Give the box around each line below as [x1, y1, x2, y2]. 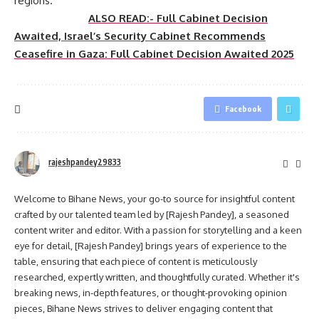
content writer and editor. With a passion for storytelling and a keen [14, 224, 302, 236]
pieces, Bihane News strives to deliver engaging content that [14, 303, 273, 315]
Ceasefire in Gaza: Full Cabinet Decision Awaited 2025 [14, 47, 294, 61]
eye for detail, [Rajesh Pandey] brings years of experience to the [14, 240, 287, 252]
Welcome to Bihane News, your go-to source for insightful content [14, 193, 295, 205]
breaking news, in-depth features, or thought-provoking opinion [14, 287, 287, 299]
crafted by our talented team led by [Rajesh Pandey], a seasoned [14, 209, 289, 221]
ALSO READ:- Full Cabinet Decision [88, 11, 268, 26]
